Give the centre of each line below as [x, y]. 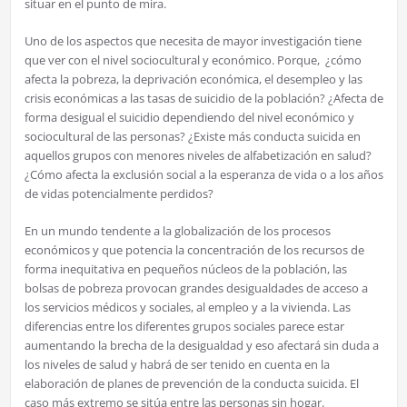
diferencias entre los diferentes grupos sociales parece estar [184, 326]
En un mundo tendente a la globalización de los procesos [177, 230]
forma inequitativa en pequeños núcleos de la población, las [185, 268]
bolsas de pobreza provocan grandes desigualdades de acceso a [196, 288]
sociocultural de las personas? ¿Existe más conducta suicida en [192, 136]
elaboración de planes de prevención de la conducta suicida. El [191, 383]
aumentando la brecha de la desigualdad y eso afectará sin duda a [201, 345]
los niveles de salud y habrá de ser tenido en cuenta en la [177, 364]
